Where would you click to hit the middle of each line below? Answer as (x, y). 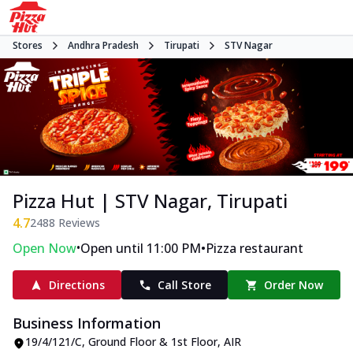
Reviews (78, 223)
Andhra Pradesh (103, 45)
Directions (76, 285)
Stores (28, 45)
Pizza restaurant (255, 249)
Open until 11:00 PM (141, 249)
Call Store (184, 285)
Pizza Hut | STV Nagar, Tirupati (150, 201)
